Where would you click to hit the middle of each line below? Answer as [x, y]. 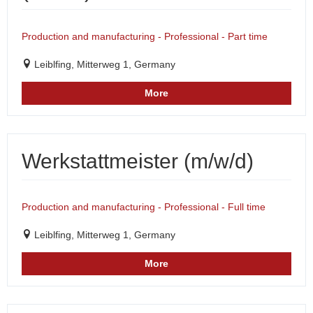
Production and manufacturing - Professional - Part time [145, 36]
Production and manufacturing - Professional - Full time [144, 207]
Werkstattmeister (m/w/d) [138, 161]
